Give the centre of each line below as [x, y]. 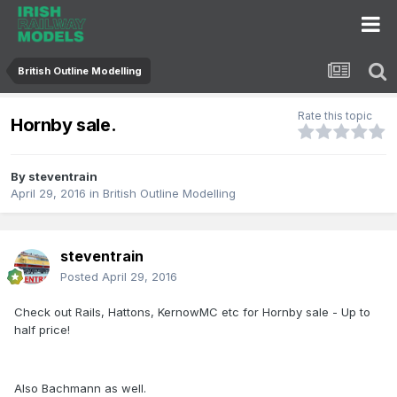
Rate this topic [335, 116]
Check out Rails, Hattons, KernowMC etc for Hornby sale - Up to [192, 312]
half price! [42, 330]
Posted [81, 277]
